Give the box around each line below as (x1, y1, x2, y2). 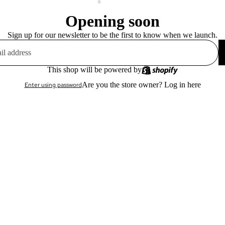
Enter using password (24, 80, 82, 89)
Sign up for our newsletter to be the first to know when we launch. (8, 30, 217, 39)
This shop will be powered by (47, 65, 142, 74)
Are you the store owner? (81, 80, 164, 89)
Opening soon (65, 12, 160, 30)
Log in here (164, 80, 201, 89)
